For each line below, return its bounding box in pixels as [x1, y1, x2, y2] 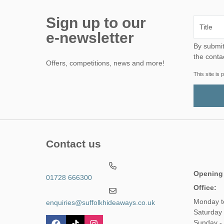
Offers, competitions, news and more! [46, 59, 164, 67]
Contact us [46, 138, 101, 150]
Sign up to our [46, 14, 146, 31]
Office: [193, 183, 216, 191]
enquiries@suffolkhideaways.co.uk [46, 198, 155, 206]
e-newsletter [46, 29, 134, 46]
